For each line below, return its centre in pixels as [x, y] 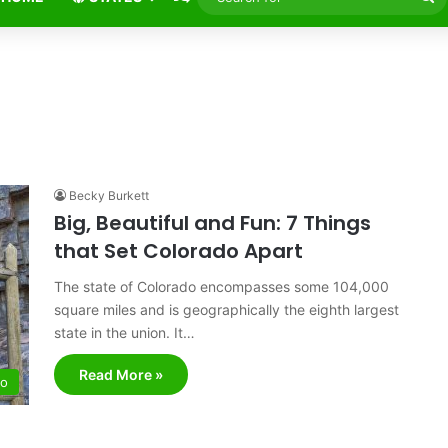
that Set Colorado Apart [178, 251]
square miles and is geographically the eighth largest [226, 309]
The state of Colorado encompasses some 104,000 [221, 286]
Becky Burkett [109, 195]
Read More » [121, 374]
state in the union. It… [124, 332]
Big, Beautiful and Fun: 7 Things [212, 223]
